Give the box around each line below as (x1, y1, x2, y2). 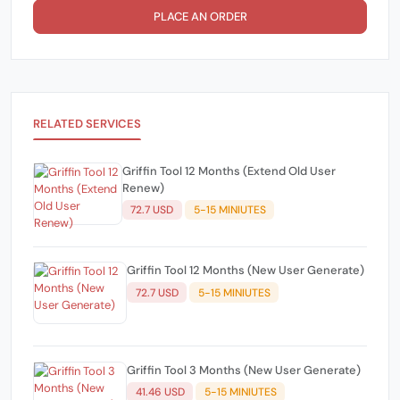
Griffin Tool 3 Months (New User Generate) (127, 362, 361, 378)
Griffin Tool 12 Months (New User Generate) (127, 262, 364, 279)
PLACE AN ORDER (153, 8, 247, 24)
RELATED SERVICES (33, 115, 142, 131)
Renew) (121, 179, 164, 196)
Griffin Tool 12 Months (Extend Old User (121, 162, 243, 179)
